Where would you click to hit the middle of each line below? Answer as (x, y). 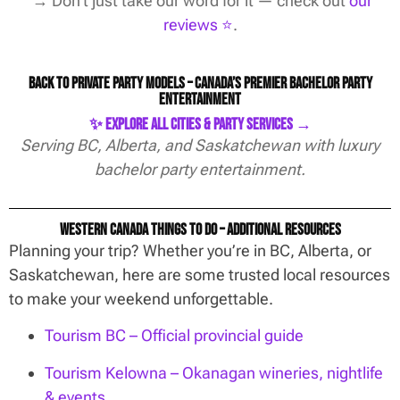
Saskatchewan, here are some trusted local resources (200, 274)
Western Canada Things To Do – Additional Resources (200, 229)
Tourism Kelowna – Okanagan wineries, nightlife (214, 372)
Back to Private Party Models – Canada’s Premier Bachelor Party (200, 84)
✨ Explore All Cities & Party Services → (200, 125)
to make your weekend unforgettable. (141, 298)
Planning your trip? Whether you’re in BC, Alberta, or (190, 250)
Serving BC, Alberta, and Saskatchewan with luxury (200, 146)
